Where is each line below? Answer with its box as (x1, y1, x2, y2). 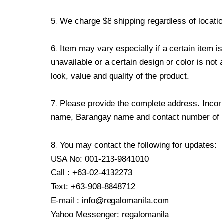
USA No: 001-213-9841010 (51, 154, 149, 164)
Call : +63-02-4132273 (51, 167, 132, 177)
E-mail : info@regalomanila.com (51, 195, 169, 205)
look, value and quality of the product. (51, 71, 189, 81)
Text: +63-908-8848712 (51, 181, 135, 191)
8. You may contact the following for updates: (51, 140, 217, 150)
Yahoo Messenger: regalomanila (51, 209, 169, 219)
